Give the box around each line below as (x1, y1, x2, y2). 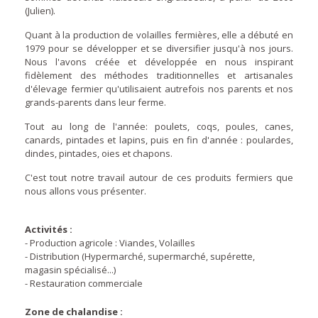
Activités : (25, 223, 72, 236)
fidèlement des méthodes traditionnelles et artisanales (25, 69, 293, 82)
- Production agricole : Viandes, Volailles (25, 236, 195, 249)
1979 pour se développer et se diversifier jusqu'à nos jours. (25, 42, 293, 55)
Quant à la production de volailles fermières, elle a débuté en (25, 28, 293, 41)
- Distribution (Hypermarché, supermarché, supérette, (25, 250, 255, 263)
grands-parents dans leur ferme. (25, 96, 166, 109)
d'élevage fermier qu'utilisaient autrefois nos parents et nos (25, 82, 293, 95)
